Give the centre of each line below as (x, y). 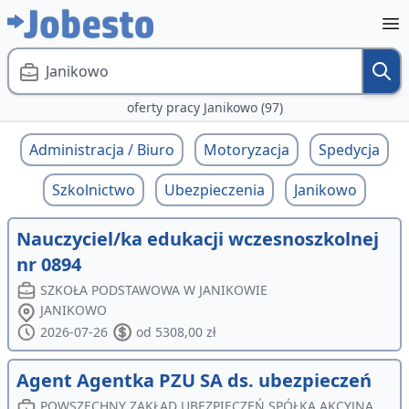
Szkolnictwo (94, 190)
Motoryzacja (246, 150)
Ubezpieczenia (215, 190)
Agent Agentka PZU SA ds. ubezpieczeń (194, 381)
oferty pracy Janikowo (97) (204, 107)
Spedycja (349, 150)
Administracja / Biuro (102, 150)
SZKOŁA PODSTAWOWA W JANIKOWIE (154, 290)
